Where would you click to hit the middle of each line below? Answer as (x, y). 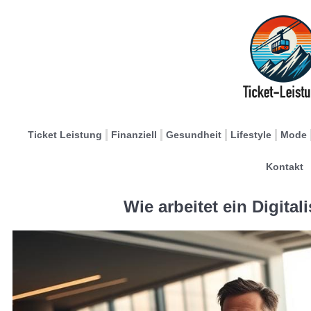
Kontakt (284, 167)
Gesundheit (194, 135)
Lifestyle (251, 135)
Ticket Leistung (65, 135)
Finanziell (134, 135)
